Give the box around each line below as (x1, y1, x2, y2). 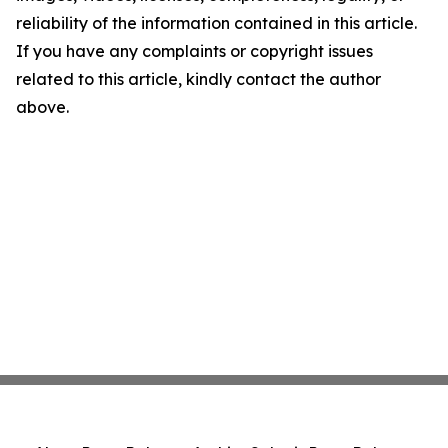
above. (16, 97, 69, 117)
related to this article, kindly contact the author (16, 69, 381, 89)
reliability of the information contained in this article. (16, 13, 417, 33)
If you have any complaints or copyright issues (16, 41, 373, 61)
